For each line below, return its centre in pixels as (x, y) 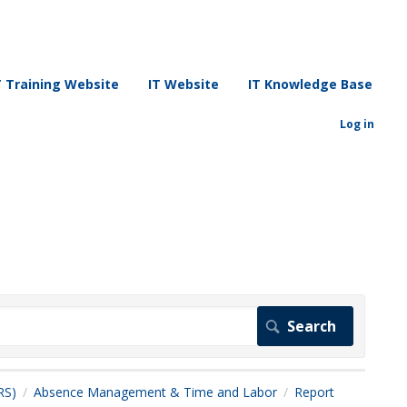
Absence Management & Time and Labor (155, 392)
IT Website (184, 84)
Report (314, 392)
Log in (357, 124)
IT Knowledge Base (310, 84)
